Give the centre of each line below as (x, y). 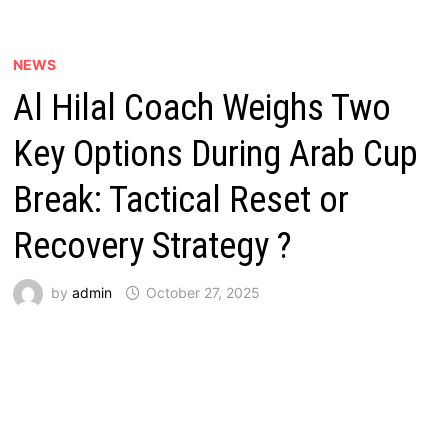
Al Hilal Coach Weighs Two (201, 108)
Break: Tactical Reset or (180, 200)
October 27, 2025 (202, 292)
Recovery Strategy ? (152, 246)
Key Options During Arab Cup (215, 154)
